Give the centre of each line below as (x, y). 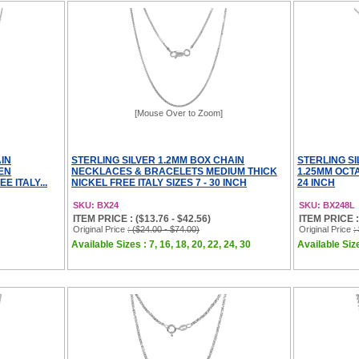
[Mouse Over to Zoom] (178, 113)
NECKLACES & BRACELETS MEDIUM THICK (174, 171)
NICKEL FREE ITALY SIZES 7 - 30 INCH (159, 183)
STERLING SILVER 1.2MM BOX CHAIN (158, 160)
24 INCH (316, 183)
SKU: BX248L (327, 205)
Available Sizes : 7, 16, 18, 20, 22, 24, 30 (161, 244)
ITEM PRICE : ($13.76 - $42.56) (142, 219)
